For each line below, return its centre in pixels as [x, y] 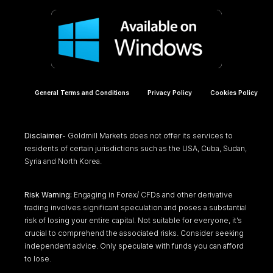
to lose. [38, 258]
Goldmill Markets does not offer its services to [149, 135]
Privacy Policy [170, 92]
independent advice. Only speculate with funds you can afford [134, 246]
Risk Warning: [48, 194]
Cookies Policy [234, 92]
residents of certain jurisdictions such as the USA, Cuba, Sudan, [136, 148]
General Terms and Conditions [82, 92]
